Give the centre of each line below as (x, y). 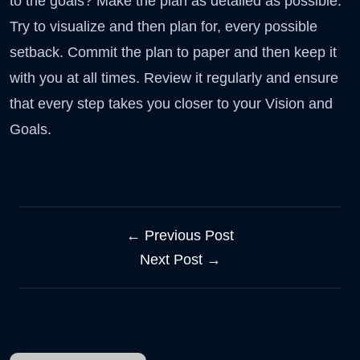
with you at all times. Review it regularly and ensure (174, 78)
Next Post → (180, 259)
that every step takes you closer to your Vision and (171, 103)
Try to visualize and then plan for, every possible (164, 26)
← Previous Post (180, 235)
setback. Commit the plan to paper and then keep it (173, 52)
